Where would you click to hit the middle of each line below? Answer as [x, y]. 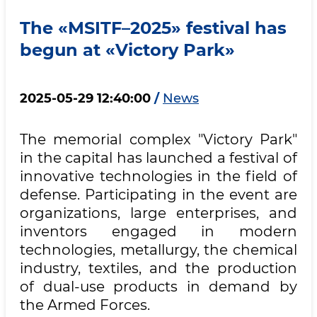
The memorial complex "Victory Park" [158, 139]
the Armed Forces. [85, 305]
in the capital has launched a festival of [158, 158]
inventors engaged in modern [158, 231]
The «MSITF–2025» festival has [153, 28]
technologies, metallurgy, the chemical [158, 250]
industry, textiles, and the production [158, 268]
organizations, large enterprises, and [158, 213]
